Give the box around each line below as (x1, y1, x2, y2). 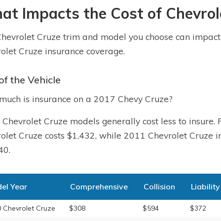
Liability (190, 182, 220, 191)
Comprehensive (70, 182, 128, 191)
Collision (143, 182, 175, 191)
